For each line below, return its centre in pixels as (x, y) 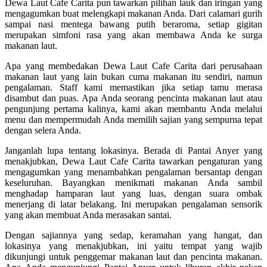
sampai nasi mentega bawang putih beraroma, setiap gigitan (133, 24)
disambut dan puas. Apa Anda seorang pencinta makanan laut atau (133, 98)
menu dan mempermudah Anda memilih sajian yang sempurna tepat (133, 120)
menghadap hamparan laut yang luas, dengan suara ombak (133, 194)
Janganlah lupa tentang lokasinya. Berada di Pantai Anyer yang (133, 151)
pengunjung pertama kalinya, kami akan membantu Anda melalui (133, 109)
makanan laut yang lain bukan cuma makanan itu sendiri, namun (133, 77)
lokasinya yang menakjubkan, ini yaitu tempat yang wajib (133, 246)
